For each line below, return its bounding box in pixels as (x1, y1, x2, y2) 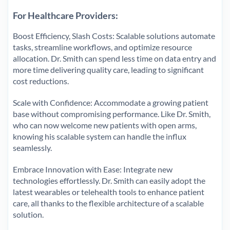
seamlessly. (13, 142, 52, 152)
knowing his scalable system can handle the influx (13, 131, 186, 141)
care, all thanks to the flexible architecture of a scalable (13, 198, 204, 208)
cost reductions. (13, 75, 69, 86)
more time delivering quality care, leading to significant (13, 64, 204, 74)
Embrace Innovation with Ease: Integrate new (13, 164, 172, 174)
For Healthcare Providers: (13, 9, 118, 21)
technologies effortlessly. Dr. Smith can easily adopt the (13, 175, 205, 185)
